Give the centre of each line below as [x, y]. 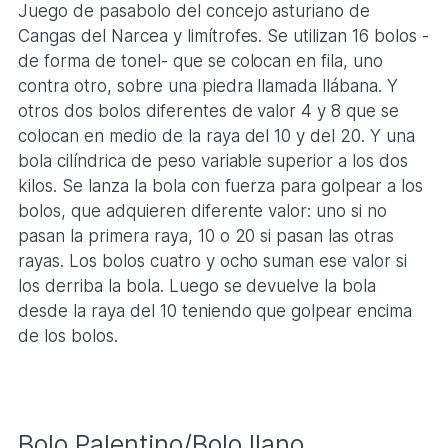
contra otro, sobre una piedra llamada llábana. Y [208, 85]
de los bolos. [67, 335]
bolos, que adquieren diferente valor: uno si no [202, 210]
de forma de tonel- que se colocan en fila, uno [200, 60]
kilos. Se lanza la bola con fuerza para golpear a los [220, 185]
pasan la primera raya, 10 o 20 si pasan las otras [206, 235]
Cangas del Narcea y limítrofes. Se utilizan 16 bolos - [223, 35]
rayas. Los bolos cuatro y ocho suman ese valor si [212, 260]
